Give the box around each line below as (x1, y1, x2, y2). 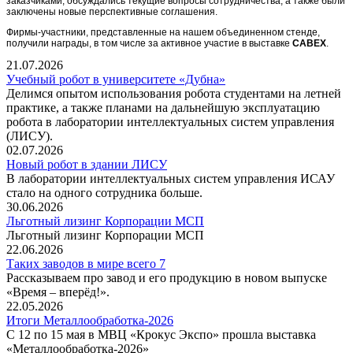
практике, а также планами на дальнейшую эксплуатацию (6, 100, 320, 114)
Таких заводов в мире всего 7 (6, 256, 165, 270)
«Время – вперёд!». (6, 284, 110, 299)
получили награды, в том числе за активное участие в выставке (6, 37, 292, 49)
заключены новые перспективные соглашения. (6, 6, 217, 17)
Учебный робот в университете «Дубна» (6, 72, 225, 86)
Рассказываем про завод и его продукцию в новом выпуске (6, 270, 327, 284)
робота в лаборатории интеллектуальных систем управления (6, 114, 334, 128)
